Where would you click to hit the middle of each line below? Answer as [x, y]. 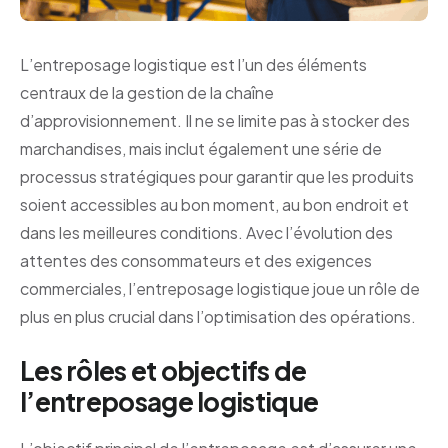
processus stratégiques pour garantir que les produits [217, 177]
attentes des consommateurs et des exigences [196, 261]
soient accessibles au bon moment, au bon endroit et [214, 205]
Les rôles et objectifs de [163, 371]
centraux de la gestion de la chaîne [147, 93]
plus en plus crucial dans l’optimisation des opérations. [218, 317]
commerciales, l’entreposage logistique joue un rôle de [220, 289]
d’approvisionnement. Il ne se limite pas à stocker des [215, 121]
